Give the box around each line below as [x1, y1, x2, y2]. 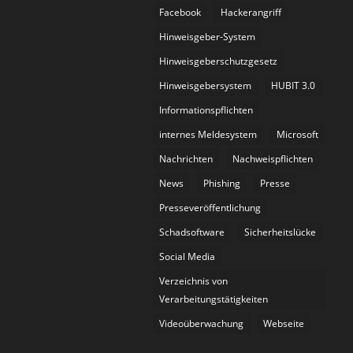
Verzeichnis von [159, 274, 229, 288]
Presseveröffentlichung [159, 201, 262, 215]
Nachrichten [159, 152, 214, 166]
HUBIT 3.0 [271, 79, 316, 93]
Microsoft [277, 128, 319, 142]
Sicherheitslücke [244, 225, 317, 240]
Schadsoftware [159, 225, 225, 240]
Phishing [203, 176, 241, 191]
